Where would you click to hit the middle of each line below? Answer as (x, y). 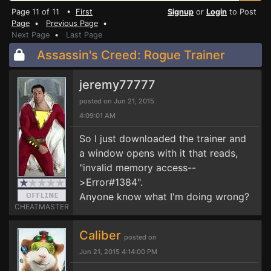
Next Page (31, 35)
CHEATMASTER (41, 207)
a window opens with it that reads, (158, 153)
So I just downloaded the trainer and (163, 139)
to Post (242, 12)
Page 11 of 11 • (44, 12)
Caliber (102, 235)
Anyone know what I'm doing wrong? (164, 197)
